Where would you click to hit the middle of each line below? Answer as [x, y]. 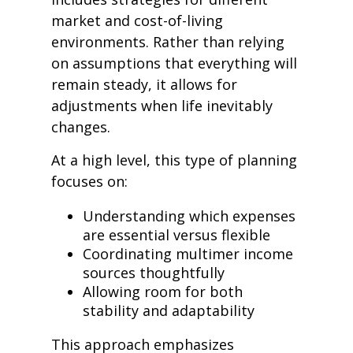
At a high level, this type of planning [174, 160]
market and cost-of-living [137, 20]
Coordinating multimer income [188, 254]
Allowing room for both [163, 292]
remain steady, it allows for [144, 84]
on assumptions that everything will [174, 63]
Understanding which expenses [189, 216]
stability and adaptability [169, 310]
